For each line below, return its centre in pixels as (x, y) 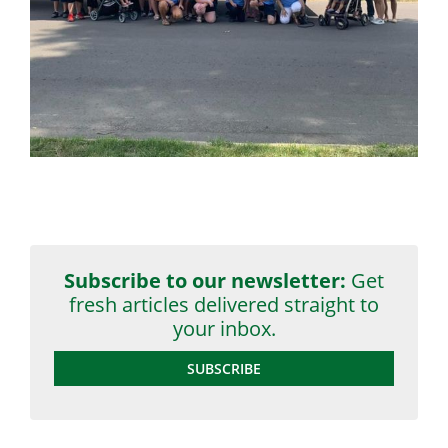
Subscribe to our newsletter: (205, 280)
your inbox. (224, 328)
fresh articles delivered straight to (224, 304)
